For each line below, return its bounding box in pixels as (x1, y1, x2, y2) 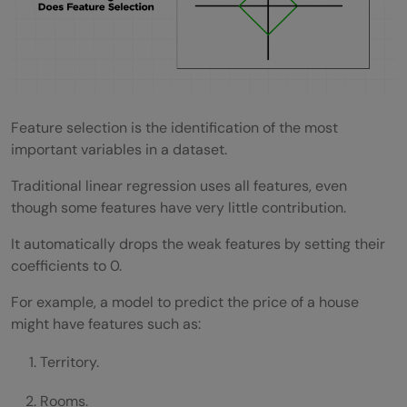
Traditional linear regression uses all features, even (11, 175, 347, 195)
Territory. (40, 352, 99, 372)
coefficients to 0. (11, 255, 122, 275)
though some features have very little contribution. (11, 197, 346, 217)
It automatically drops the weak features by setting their (11, 233, 385, 253)
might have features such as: (11, 313, 201, 333)
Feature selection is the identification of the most (11, 117, 338, 137)
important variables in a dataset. (11, 139, 227, 159)
